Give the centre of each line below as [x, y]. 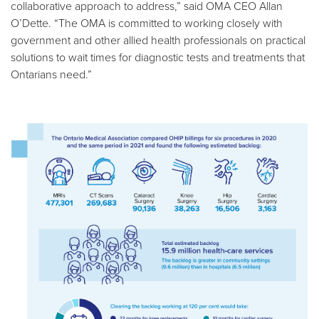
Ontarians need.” [51, 74]
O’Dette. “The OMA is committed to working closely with [147, 22]
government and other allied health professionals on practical [158, 40]
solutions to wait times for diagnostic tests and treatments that [158, 57]
